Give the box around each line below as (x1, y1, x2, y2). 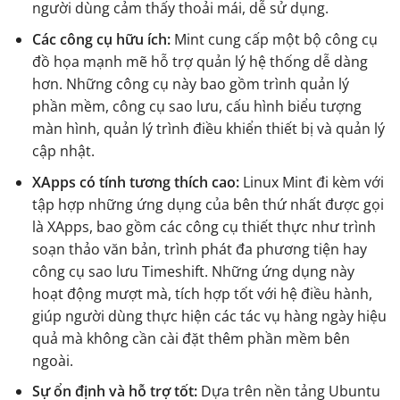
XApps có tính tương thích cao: (31, 171, 243, 192)
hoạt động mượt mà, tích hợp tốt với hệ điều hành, (31, 283, 372, 304)
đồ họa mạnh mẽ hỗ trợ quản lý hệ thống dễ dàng (31, 52, 368, 72)
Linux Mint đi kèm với (242, 171, 384, 192)
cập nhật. (31, 141, 95, 162)
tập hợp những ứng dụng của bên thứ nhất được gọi (31, 194, 384, 214)
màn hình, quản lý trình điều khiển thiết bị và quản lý (31, 119, 385, 139)
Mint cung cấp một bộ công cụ (173, 29, 378, 50)
